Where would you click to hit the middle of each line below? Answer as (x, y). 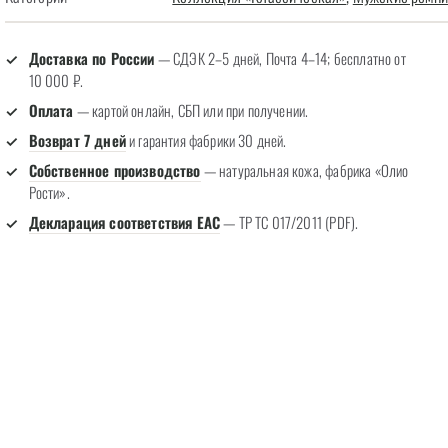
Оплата (51, 110)
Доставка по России (91, 58)
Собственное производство (114, 170)
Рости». (49, 192)
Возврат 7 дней (77, 140)
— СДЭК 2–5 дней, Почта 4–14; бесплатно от (280, 58)
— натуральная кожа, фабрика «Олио (304, 170)
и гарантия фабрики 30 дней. (206, 140)
